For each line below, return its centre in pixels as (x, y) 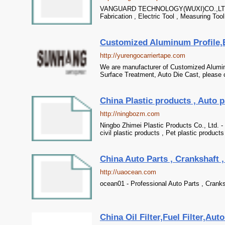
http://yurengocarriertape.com (142, 55)
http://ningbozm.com (130, 114)
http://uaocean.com (128, 172)
